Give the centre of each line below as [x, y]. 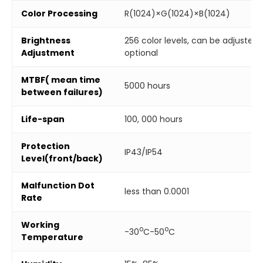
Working [40, 225]
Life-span [43, 119]
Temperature [52, 237]
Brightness [46, 40]
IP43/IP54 [144, 152]
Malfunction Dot [58, 185]
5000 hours [147, 85]
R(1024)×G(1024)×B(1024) [177, 13]
